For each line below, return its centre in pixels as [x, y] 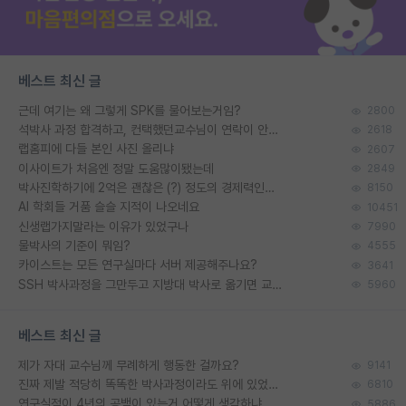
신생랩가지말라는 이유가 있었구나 [103, 226]
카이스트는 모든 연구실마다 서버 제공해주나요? [138, 265]
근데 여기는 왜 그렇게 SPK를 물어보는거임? [130, 110]
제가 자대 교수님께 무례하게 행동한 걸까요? [129, 365]
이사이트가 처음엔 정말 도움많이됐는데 [116, 168]
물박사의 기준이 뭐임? [74, 245]
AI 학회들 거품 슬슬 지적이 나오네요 [109, 207]
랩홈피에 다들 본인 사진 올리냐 [96, 149]
